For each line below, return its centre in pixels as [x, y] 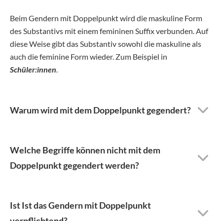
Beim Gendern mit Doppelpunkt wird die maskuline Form [106, 18]
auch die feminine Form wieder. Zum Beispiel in [89, 56]
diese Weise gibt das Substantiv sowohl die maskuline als [106, 43]
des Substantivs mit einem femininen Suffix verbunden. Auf [109, 31]
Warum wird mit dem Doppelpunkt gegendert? [100, 110]
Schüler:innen [33, 69]
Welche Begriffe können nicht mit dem [85, 150]
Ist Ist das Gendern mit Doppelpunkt [80, 205]
